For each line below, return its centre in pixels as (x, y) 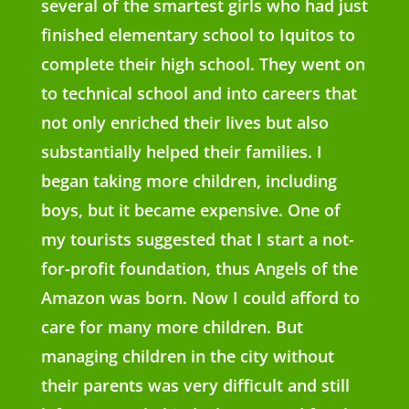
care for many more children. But (172, 327)
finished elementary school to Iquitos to (198, 35)
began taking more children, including (189, 181)
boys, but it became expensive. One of (190, 210)
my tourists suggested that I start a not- (197, 239)
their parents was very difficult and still (195, 385)
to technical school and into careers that (199, 93)
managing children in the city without (187, 356)
